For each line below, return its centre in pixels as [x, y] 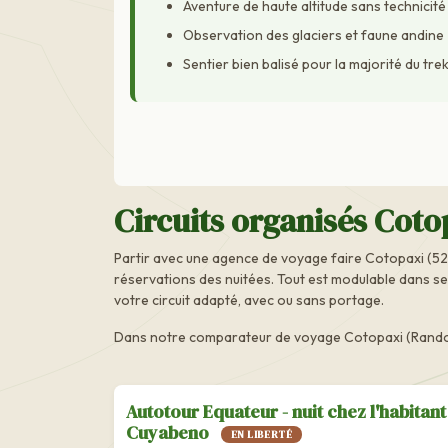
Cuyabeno [169, 432]
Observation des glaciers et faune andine [313, 35]
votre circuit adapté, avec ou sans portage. [249, 299]
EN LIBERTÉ [261, 435]
